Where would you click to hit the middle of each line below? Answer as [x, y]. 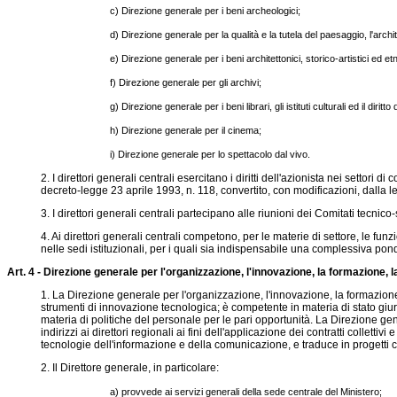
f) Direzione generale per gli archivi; [186, 82]
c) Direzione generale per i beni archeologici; [206, 11]
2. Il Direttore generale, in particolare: [129, 368]
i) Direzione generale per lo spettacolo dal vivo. [210, 154]
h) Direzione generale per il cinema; [186, 130]
